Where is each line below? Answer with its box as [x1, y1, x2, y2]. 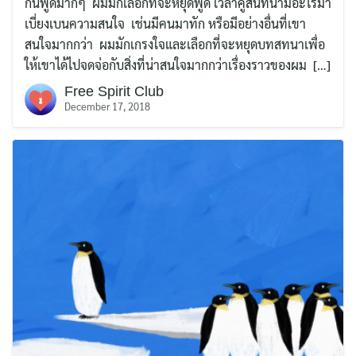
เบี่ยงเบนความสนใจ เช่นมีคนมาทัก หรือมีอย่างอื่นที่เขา [25, 15, 306, 33]
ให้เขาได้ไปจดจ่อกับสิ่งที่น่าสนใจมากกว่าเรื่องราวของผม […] [25, 56, 331, 74]
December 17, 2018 [64, 99, 150, 114]
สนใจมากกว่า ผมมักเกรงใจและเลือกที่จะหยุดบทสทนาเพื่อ [25, 36, 325, 53]
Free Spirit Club [64, 83, 164, 100]
